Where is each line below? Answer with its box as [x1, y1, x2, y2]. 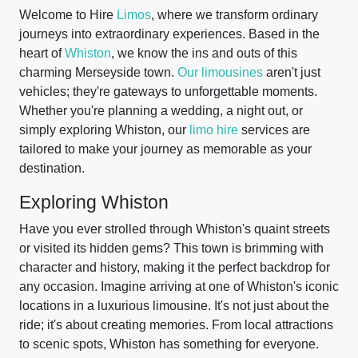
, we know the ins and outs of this [111, 46, 297, 60]
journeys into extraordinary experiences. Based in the [19, 27, 320, 41]
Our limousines [177, 66, 263, 79]
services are [238, 123, 310, 137]
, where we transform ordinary [151, 8, 318, 22]
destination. [19, 161, 85, 175]
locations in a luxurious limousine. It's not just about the [19, 299, 329, 312]
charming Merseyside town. [19, 66, 177, 79]
